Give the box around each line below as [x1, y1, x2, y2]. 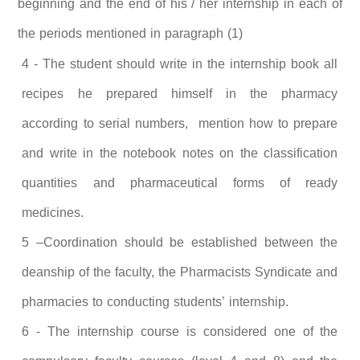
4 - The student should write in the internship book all [22, 51, 338, 76]
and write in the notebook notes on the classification [22, 140, 338, 166]
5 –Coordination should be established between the [22, 229, 338, 255]
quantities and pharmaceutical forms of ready [22, 170, 338, 195]
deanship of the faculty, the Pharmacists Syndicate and [22, 259, 338, 284]
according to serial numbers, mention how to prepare [22, 110, 338, 136]
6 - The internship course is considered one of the [22, 318, 338, 344]
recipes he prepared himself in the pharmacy [22, 80, 338, 106]
